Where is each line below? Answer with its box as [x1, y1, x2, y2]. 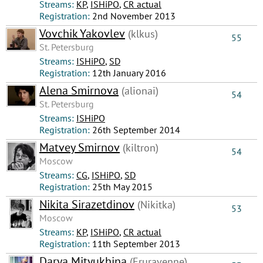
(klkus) [125, 27, 158, 41]
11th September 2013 [92, 238, 180, 249]
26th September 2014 [92, 124, 180, 136]
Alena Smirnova [39, 83, 119, 98]
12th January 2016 [92, 67, 166, 79]
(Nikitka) [134, 198, 176, 211]
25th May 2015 [92, 181, 153, 193]
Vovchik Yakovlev [39, 26, 125, 41]
